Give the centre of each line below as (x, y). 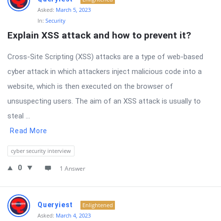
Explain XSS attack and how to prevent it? (99, 35)
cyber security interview (41, 151)
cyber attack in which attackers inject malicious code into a (105, 72)
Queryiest (55, 205)
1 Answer (73, 168)
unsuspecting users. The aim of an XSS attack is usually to (104, 101)
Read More (29, 131)
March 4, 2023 (73, 215)
